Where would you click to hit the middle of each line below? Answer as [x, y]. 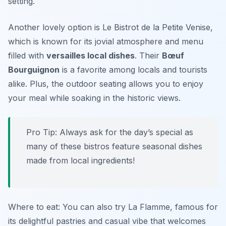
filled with [27, 56]
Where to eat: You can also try [68, 207]
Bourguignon [34, 70]
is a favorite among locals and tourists [133, 70]
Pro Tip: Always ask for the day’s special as [110, 132]
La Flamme [149, 207]
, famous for [194, 207]
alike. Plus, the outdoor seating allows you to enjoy [106, 84]
